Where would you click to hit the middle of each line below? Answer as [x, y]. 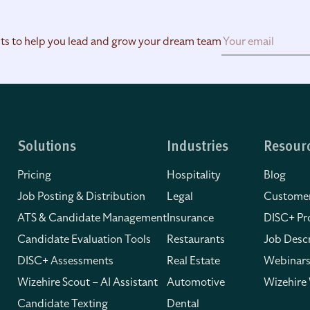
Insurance [190, 218]
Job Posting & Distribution [81, 197]
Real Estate [193, 261]
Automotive [196, 282]
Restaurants [196, 239]
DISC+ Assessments [65, 261]
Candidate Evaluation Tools [84, 239]
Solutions [47, 147]
